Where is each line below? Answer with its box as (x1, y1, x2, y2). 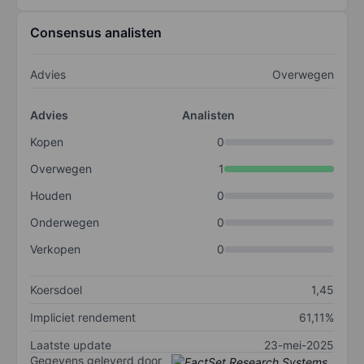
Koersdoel (30, 283, 82, 297)
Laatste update (30, 338, 111, 353)
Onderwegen (30, 215, 99, 230)
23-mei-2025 (264, 338, 334, 353)
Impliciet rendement (30, 310, 136, 325)
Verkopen (30, 242, 80, 257)
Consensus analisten (30, 24, 162, 41)
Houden (30, 188, 71, 203)
